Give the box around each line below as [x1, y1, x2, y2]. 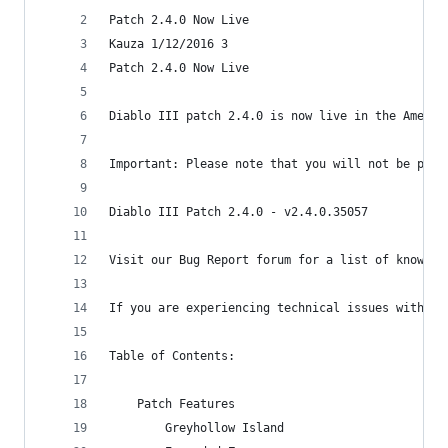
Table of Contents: [109, 349, 235, 363]
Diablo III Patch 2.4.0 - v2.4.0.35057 [109, 205, 368, 219]
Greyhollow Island [109, 421, 284, 435]
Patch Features [109, 397, 235, 411]
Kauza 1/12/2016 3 [109, 37, 228, 51]
